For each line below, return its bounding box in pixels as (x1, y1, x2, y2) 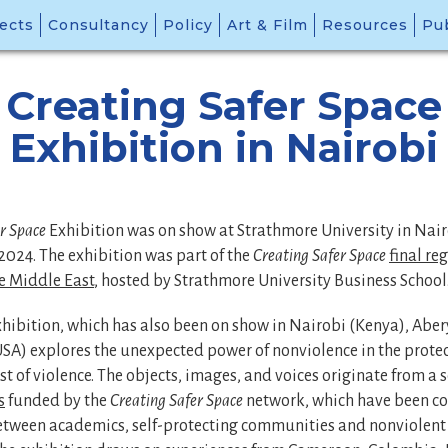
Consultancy (48, 16, 149, 34)
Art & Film (227, 16, 308, 34)
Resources (322, 16, 408, 34)
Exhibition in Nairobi (10, 123, 438, 172)
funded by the (5, 392, 110, 410)
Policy (163, 16, 213, 34)
